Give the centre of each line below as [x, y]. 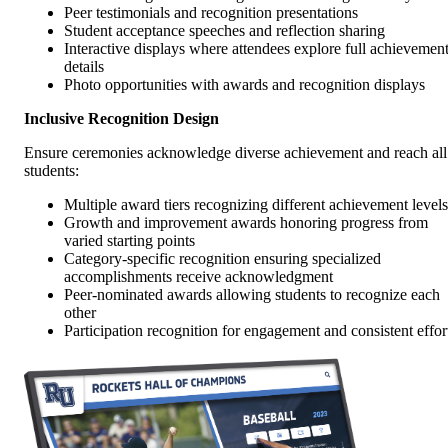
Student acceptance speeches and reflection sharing [224, 30]
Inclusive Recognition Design [121, 118]
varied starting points [129, 240]
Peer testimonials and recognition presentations [211, 12]
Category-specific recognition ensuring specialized [222, 258]
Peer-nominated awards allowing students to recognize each [252, 294]
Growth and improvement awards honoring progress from [246, 222]
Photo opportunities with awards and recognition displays [244, 84]
